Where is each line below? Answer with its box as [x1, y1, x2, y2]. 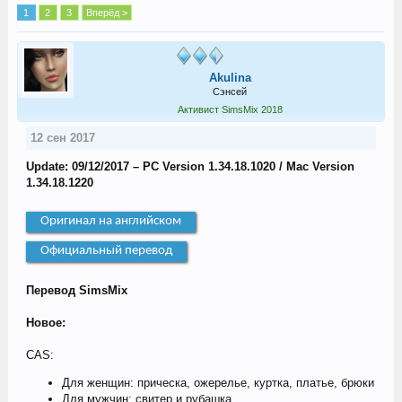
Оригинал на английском [39, 214, 181, 228]
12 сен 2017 [30, 130, 95, 144]
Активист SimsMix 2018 [177, 103, 283, 115]
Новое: [25, 315, 66, 329]
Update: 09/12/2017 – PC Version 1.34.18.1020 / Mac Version [25, 159, 354, 173]
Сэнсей [213, 85, 247, 97]
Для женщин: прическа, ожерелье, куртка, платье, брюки [61, 376, 374, 390]
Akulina [208, 70, 251, 84]
